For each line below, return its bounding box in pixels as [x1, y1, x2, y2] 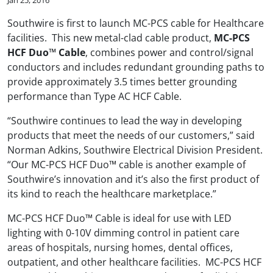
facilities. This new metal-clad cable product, [7, 30, 214, 44]
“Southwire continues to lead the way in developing [7, 113, 242, 127]
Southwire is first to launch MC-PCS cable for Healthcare [7, 16, 264, 30]
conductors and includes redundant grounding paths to [7, 60, 264, 74]
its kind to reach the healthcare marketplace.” [7, 186, 216, 200]
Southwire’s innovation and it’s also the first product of [7, 172, 259, 186]
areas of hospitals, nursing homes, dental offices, [7, 240, 233, 254]
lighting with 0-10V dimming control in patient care [7, 225, 239, 239]
